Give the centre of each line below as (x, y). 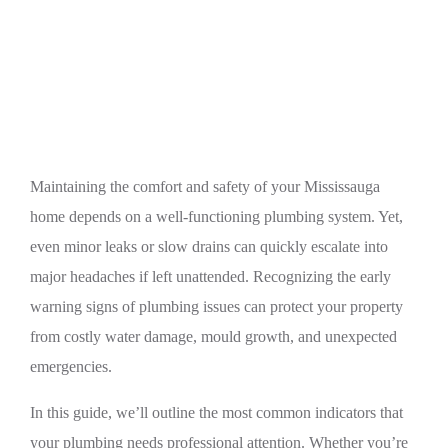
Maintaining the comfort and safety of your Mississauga (205, 186)
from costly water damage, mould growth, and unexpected (213, 336)
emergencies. (71, 366)
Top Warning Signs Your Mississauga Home (234, 27)
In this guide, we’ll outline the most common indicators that (216, 412)
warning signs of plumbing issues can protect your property (216, 306)
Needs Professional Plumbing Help (228, 57)
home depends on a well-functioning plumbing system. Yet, (216, 216)
